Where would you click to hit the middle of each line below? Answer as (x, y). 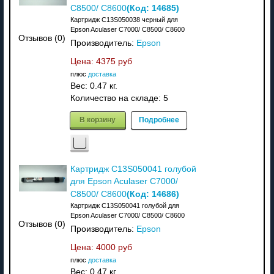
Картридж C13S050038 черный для (124, 19)
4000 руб (114, 247)
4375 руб (114, 61)
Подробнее (159, 119)
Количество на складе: (117, 98)
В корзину (98, 119)
